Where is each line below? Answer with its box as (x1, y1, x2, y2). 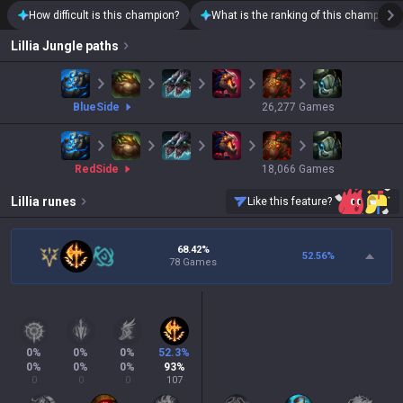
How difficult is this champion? (29, 9, 179, 22)
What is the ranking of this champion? (211, 9, 399, 22)
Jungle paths (42, 39, 119, 53)
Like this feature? (247, 195, 332, 208)
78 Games (169, 256, 217, 268)
